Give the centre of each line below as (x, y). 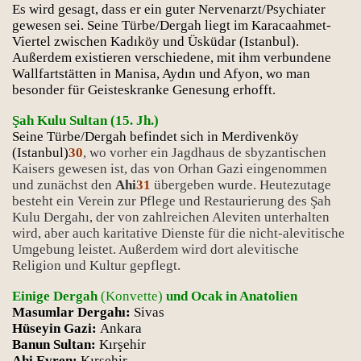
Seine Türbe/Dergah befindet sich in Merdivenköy (156, 137)
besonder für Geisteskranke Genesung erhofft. (144, 90)
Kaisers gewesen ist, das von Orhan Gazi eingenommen (170, 169)
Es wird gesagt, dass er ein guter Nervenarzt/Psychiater (169, 9)
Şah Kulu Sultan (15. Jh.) (85, 120)
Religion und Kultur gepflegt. (96, 266)
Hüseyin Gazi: (56, 328)
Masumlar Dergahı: (71, 312)
